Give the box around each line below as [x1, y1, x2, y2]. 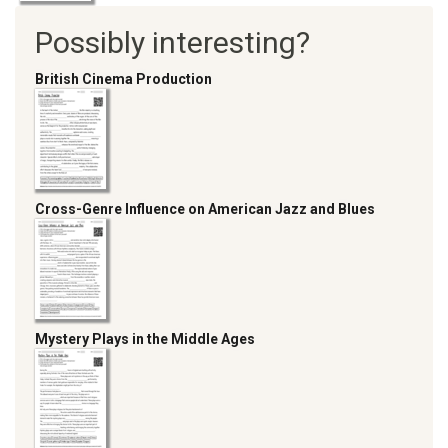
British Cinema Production [35, 71, 212, 88]
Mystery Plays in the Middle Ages [35, 331, 255, 348]
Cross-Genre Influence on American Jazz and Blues [35, 201, 375, 218]
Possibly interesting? [35, 25, 310, 61]
